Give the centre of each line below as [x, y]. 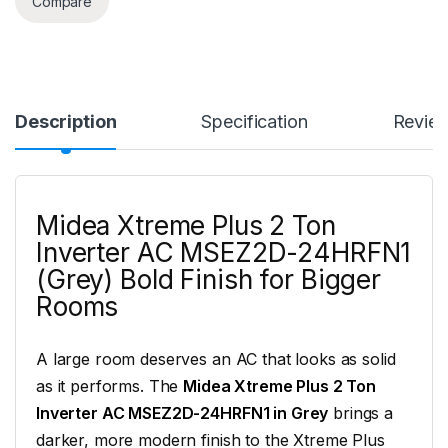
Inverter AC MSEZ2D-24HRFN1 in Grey [182, 413]
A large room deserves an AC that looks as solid [216, 359]
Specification [254, 122]
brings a [360, 413]
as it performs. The [110, 386]
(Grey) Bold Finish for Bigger [208, 280]
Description [66, 122]
